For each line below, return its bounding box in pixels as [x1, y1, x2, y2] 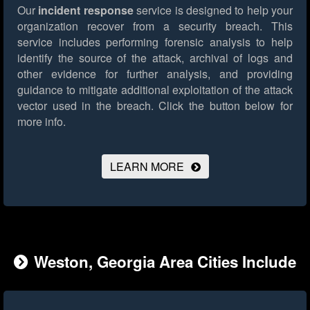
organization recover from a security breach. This [17, 18, 293, 35]
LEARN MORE [109, 158, 184, 175]
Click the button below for [153, 98, 293, 114]
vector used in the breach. [17, 98, 154, 114]
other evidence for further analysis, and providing [17, 66, 293, 82]
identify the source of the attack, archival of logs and [17, 50, 293, 66]
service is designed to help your [133, 2, 293, 19]
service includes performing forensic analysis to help [17, 34, 293, 51]
